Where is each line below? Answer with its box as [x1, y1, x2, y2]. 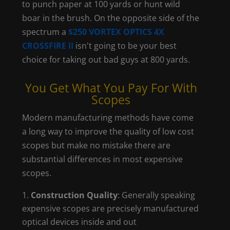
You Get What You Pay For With [25, 80, 197, 96]
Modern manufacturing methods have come [22, 112, 194, 123]
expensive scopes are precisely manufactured [22, 203, 199, 214]
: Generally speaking [118, 189, 196, 201]
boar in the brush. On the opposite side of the [22, 12, 200, 24]
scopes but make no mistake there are [22, 140, 171, 151]
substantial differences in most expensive [22, 154, 183, 165]
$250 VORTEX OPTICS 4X [68, 26, 165, 37]
